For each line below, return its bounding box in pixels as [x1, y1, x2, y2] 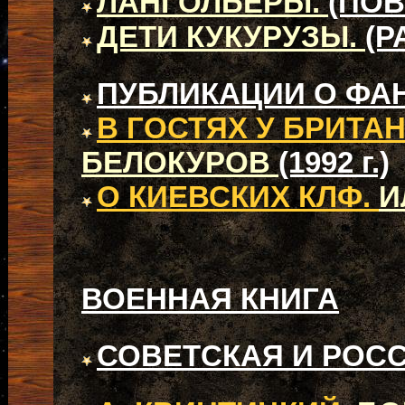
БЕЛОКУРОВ [81, 146, 278, 179]
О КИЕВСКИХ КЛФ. [97, 180, 379, 213]
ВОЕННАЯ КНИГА [81, 282, 339, 316]
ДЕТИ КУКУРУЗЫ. [97, 20, 365, 53]
